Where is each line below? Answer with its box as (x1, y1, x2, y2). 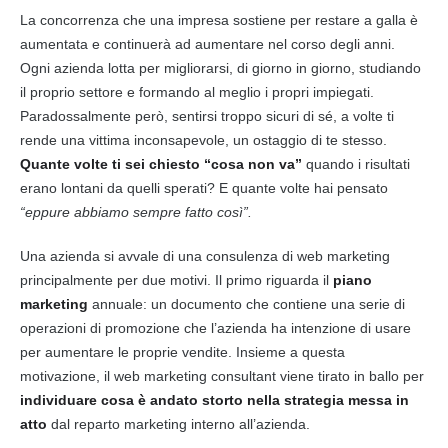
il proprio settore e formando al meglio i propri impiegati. (20, 83, 374, 100)
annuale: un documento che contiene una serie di (88, 295, 405, 312)
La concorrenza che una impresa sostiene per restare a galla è (20, 11, 418, 28)
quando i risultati (302, 155, 410, 172)
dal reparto (51, 415, 124, 432)
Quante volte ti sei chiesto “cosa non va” (20, 155, 302, 172)
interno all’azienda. (187, 415, 314, 432)
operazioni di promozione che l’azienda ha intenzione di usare (20, 319, 411, 336)
